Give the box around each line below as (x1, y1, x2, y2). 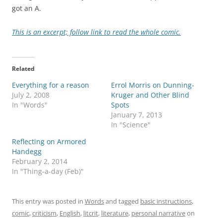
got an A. (12, 3, 41, 13)
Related (12, 64, 35, 73)
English (59, 208, 80, 218)
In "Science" (111, 119, 151, 129)
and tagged (104, 196, 140, 206)
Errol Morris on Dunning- (111, 80, 194, 90)
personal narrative (131, 208, 185, 218)
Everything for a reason (12, 80, 89, 90)
